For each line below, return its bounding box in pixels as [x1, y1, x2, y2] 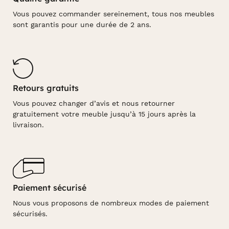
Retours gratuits [13, 82, 79, 93]
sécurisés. [13, 209, 48, 218]
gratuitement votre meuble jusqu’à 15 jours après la [13, 109, 196, 118]
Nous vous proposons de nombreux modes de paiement [13, 198, 209, 207]
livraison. [13, 120, 44, 129]
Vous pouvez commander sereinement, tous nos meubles [13, 10, 214, 18]
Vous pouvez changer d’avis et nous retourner [13, 99, 175, 107]
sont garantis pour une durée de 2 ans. [13, 20, 151, 29]
